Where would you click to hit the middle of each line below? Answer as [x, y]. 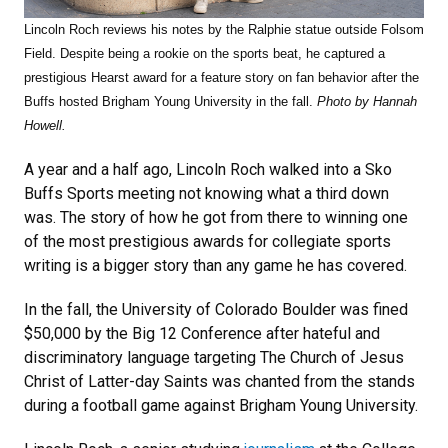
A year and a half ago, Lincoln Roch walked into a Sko [208, 170]
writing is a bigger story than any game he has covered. [215, 266]
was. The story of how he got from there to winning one [216, 218]
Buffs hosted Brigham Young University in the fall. [170, 102]
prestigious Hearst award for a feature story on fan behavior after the [221, 78]
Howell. [45, 126]
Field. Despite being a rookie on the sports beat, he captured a [204, 54]
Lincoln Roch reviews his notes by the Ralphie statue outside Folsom [224, 30]
